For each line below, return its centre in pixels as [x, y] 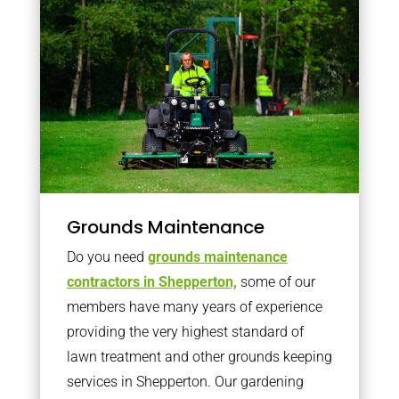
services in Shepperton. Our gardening [185, 382]
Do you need [107, 257]
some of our [276, 282]
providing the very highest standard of [185, 332]
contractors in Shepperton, [151, 282]
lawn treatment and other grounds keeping [199, 357]
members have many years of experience [194, 307]
